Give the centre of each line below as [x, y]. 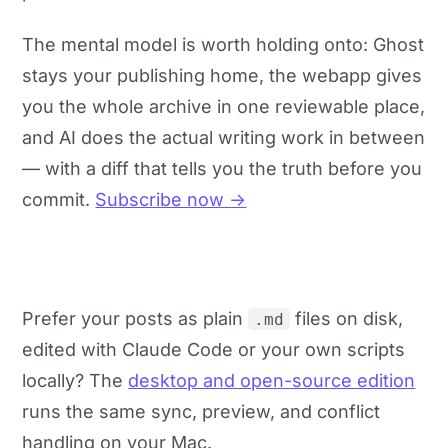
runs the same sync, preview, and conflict [201, 411]
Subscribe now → [171, 199]
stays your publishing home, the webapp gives [222, 75]
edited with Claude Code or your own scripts [214, 349]
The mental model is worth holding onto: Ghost [223, 44]
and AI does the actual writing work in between [224, 137]
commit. [59, 199]
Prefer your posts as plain [135, 318]
